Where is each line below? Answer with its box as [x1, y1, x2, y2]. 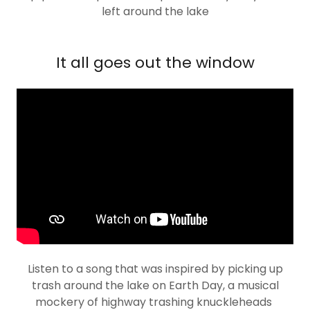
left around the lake [101, 3, 209, 19]
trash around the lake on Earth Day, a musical [31, 277, 279, 293]
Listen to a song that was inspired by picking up [27, 261, 283, 277]
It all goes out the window [55, 52, 255, 73]
